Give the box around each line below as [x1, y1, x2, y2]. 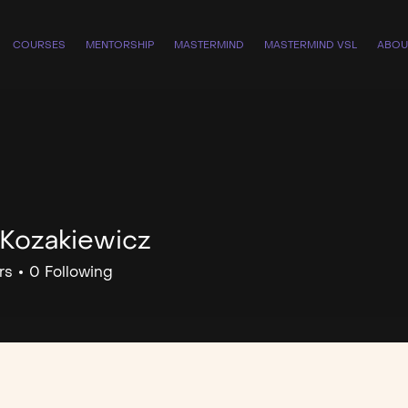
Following [45, 262, 113, 282]
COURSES [13, 38, 66, 52]
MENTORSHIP [86, 38, 154, 52]
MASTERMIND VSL [264, 38, 357, 52]
